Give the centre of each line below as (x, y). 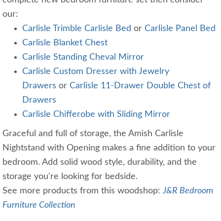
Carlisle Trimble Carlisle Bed (77, 29)
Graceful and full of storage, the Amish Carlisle (93, 134)
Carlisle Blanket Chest (65, 43)
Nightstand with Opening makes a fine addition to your (109, 148)
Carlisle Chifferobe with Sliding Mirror (96, 115)
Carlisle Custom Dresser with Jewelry (96, 72)
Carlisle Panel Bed (180, 29)
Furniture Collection (39, 205)
